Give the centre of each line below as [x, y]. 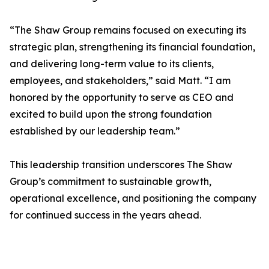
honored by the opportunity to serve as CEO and [122, 98]
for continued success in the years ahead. [105, 215]
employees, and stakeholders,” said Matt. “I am [120, 81]
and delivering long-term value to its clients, [112, 64]
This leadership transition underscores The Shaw [121, 165]
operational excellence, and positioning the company [133, 198]
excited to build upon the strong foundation [111, 114]
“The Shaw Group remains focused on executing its [128, 30]
